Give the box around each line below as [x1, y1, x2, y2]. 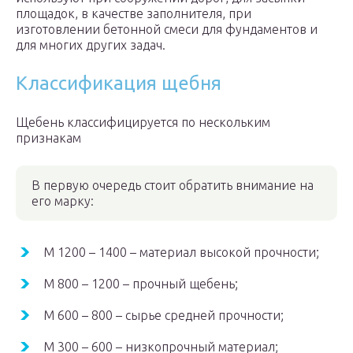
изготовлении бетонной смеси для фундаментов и [16, 22, 318, 37]
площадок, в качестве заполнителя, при [16, 6, 251, 21]
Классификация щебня [16, 72, 221, 95]
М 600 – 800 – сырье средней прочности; [43, 308, 284, 323]
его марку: [32, 194, 94, 209]
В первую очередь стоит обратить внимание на [32, 178, 314, 193]
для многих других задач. [16, 38, 165, 53]
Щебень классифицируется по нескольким [16, 115, 270, 130]
